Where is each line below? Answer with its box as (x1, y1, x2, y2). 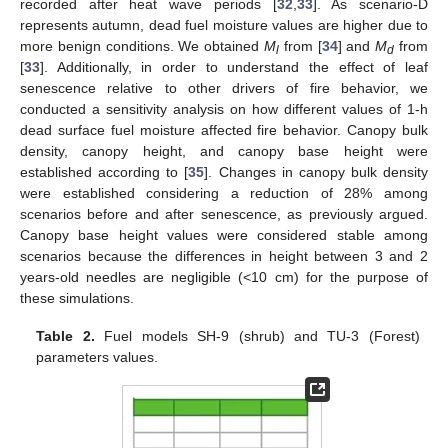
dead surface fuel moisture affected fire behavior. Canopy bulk (20, 121, 428, 138)
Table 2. (36, 327, 95, 344)
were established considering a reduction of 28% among (20, 184, 428, 201)
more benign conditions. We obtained (20, 37, 264, 54)
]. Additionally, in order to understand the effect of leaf (40, 58, 428, 75)
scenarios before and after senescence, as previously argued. (20, 205, 428, 222)
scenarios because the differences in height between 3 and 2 (20, 247, 428, 264)
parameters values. (36, 348, 159, 365)
